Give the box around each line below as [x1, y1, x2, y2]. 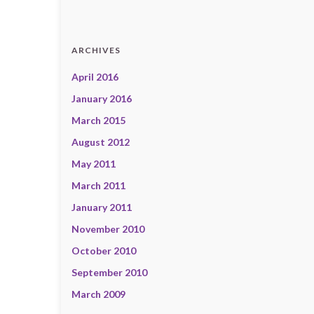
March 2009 [71, 287, 125, 300]
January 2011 [71, 200, 132, 213]
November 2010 [71, 222, 144, 235]
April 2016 [71, 70, 118, 83]
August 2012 [71, 135, 130, 148]
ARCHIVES [71, 44, 121, 55]
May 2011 [71, 157, 116, 170]
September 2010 [71, 266, 147, 278]
